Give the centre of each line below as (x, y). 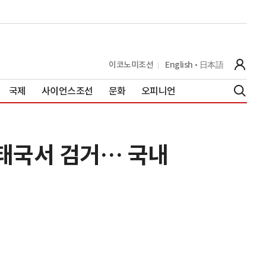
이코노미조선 (131, 64)
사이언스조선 (67, 91)
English (179, 64)
